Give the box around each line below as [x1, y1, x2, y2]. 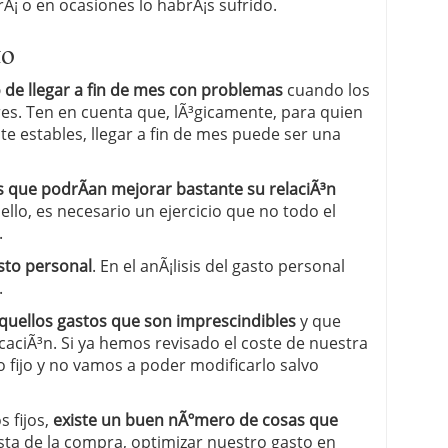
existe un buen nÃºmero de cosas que [53, 409, 338, 431]
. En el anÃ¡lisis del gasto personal [92, 255, 345, 277]
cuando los [283, 79, 370, 101]
